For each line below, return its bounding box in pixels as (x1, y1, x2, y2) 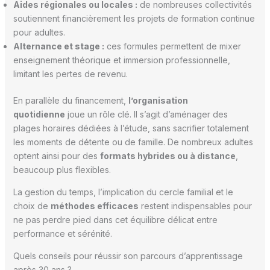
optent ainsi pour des (13, 151, 100, 162)
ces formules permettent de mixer (104, 41, 241, 52)
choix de (13, 201, 51, 212)
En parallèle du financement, (13, 95, 128, 106)
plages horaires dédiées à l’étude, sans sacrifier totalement (13, 123, 249, 134)
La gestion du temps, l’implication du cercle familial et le (13, 187, 233, 198)
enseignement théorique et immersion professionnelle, (13, 55, 230, 66)
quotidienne (13, 109, 65, 120)
